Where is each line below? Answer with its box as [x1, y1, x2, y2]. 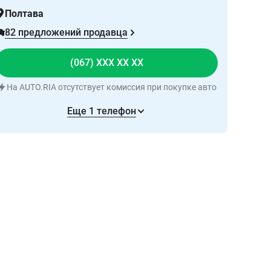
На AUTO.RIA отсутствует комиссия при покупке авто [6, 82, 217, 92]
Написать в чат [71, 133, 142, 145]
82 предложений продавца [5, 27, 128, 38]
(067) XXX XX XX [70, 57, 143, 68]
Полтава [5, 8, 44, 19]
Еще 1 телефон [67, 105, 136, 117]
